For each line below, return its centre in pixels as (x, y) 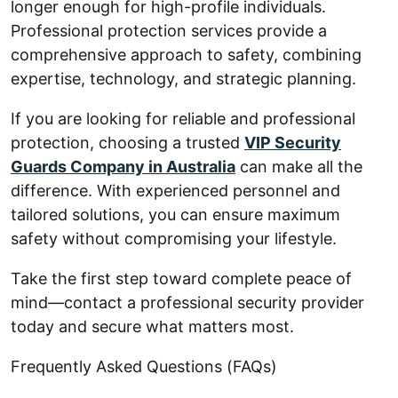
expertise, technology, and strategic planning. (183, 78)
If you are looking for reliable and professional (183, 118)
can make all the (299, 166)
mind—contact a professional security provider (187, 302)
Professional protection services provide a (169, 30)
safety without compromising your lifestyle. (174, 238)
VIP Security (293, 142)
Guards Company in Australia (123, 166)
